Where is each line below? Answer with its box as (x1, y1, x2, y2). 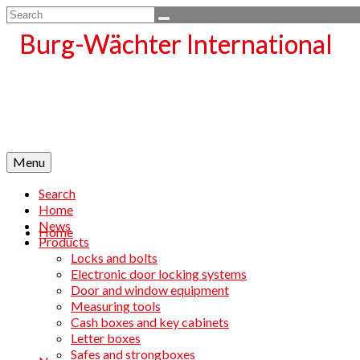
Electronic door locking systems (71, 266, 247, 281)
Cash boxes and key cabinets (71, 314, 229, 329)
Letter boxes (71, 330, 141, 346)
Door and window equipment (71, 282, 229, 297)
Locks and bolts (71, 250, 157, 265)
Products (39, 234, 89, 249)
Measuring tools (71, 298, 161, 313)
